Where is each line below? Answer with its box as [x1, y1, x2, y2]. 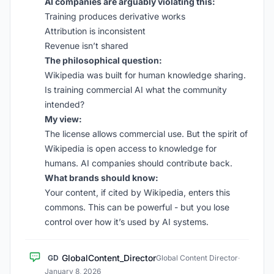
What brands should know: [45, 172, 158, 183]
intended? [45, 99, 84, 109]
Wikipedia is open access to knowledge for [45, 143, 217, 154]
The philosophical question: [45, 55, 162, 65]
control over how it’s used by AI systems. [45, 217, 209, 227]
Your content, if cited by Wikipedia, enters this [45, 187, 230, 198]
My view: [45, 114, 82, 124]
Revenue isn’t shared [45, 40, 128, 51]
